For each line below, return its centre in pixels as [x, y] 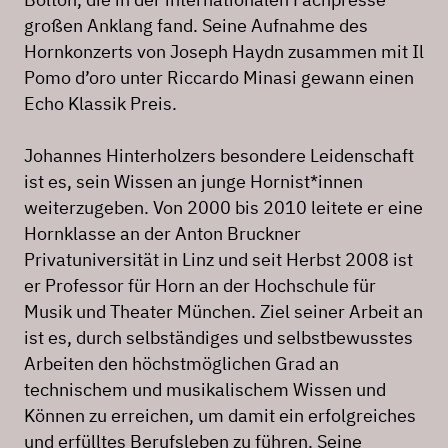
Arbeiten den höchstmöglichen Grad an [181, 364]
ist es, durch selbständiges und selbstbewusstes [218, 338]
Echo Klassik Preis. [100, 104]
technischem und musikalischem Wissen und [205, 390]
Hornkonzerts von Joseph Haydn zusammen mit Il [224, 52]
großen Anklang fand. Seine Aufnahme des [196, 26]
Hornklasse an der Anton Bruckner [162, 234]
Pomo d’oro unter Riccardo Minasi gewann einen [219, 78]
